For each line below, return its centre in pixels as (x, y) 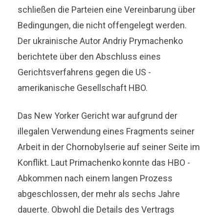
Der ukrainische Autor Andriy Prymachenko (100, 41)
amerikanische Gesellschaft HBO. (83, 88)
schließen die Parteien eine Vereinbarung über (107, 9)
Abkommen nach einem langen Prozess (95, 178)
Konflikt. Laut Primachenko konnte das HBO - (104, 162)
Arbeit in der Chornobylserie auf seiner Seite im (109, 147)
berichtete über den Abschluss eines (89, 56)
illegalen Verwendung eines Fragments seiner (106, 131)
